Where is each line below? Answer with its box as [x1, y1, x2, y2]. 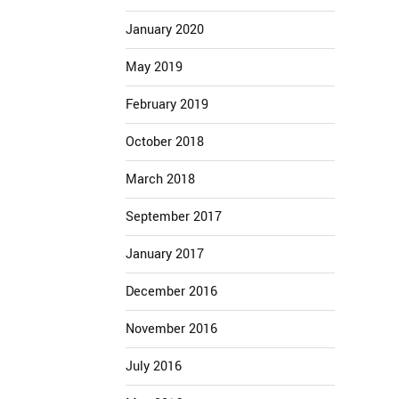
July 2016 [126, 357, 182, 376]
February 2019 [126, 95, 208, 114]
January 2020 [126, 20, 204, 39]
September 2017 [126, 208, 222, 226]
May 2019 [126, 58, 183, 77]
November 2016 [126, 320, 217, 338]
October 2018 [126, 133, 204, 151]
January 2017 [126, 245, 204, 264]
